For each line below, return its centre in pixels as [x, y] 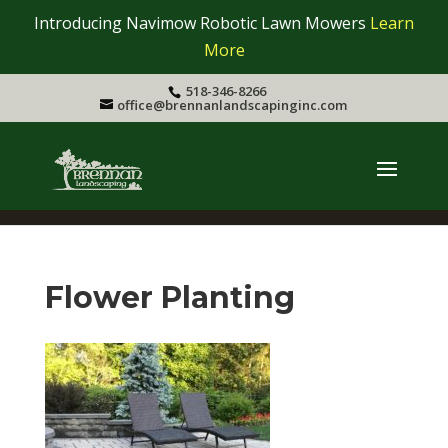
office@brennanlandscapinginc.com [232, 104]
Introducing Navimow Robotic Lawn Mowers [202, 23]
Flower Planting [169, 297]
